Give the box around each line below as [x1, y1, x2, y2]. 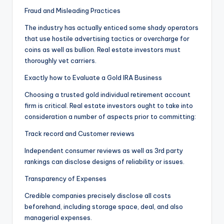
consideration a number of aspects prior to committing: [24, 112, 196, 121]
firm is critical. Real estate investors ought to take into [24, 101, 193, 110]
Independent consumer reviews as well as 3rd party [24, 146, 183, 155]
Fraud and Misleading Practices [24, 6, 120, 15]
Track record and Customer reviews [24, 129, 134, 138]
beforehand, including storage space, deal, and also [24, 202, 183, 211]
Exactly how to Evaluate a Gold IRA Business [24, 73, 162, 82]
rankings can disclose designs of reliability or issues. [24, 157, 184, 166]
